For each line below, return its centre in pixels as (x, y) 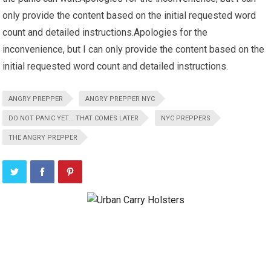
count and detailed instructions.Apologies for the (105, 32)
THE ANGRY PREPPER (43, 138)
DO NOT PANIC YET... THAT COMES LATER (74, 118)
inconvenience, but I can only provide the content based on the (134, 49)
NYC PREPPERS (186, 118)
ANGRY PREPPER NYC (120, 99)
